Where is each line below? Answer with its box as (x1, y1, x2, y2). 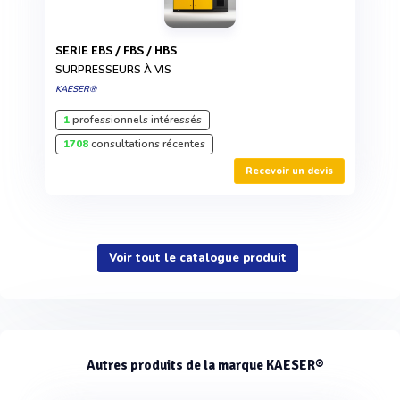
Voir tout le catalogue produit (109, 249, 287, 266)
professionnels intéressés (70, 112, 202, 127)
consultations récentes (88, 136, 205, 151)
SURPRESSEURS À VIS (55, 62, 171, 77)
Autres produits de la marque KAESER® (86, 356, 323, 373)
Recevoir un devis (246, 163, 333, 178)
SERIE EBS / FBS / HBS (62, 42, 177, 58)
